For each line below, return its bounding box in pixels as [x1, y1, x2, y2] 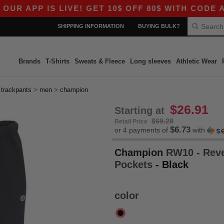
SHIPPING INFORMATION [57, 23, 124, 29]
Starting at [114, 105, 167, 116]
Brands [18, 57, 40, 65]
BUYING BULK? [138, 23, 180, 29]
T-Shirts [45, 57, 69, 65]
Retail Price [114, 118, 149, 125]
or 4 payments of [114, 126, 170, 134]
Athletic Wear [175, 57, 217, 65]
